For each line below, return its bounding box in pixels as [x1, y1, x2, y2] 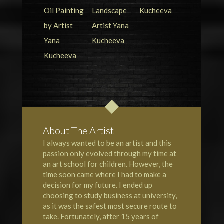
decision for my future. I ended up [42, 180, 152, 189]
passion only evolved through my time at [42, 148, 176, 158]
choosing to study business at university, [42, 190, 177, 200]
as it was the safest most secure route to [42, 201, 177, 210]
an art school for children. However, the [42, 159, 173, 168]
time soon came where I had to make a [42, 169, 166, 179]
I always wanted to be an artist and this [42, 138, 171, 147]
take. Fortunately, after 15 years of [42, 211, 159, 221]
